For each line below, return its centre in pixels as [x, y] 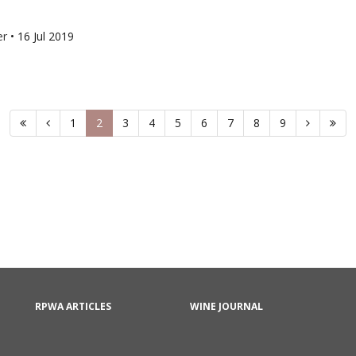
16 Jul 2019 [46, 36]
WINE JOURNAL [226, 306]
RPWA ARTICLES [73, 306]
